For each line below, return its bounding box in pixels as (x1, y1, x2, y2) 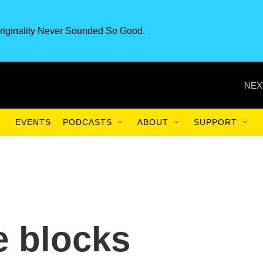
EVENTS (15, 117, 51, 127)
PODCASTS (63, 117, 112, 127)
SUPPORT (194, 117, 237, 127)
